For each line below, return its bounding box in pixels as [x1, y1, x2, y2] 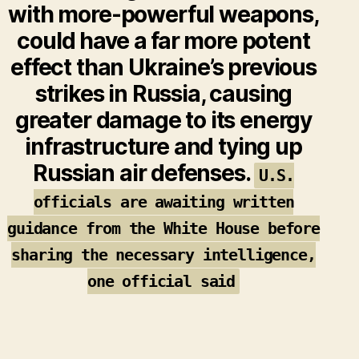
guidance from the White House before [7, 218, 320, 238]
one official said [87, 271, 236, 291]
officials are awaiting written [33, 192, 294, 212]
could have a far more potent [17, 26, 310, 54]
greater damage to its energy [14, 106, 313, 134]
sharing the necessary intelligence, [11, 244, 316, 264]
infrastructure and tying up [25, 132, 302, 160]
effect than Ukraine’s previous [10, 53, 317, 81]
